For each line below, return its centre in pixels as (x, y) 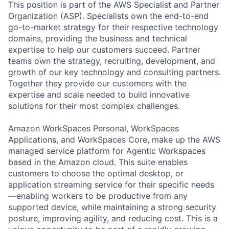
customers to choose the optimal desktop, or (96, 173)
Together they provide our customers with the (97, 83)
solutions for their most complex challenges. (94, 106)
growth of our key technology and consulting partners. (114, 72)
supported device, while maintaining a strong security (112, 207)
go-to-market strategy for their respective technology (113, 27)
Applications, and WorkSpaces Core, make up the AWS (114, 139)
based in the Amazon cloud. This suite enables (98, 162)
